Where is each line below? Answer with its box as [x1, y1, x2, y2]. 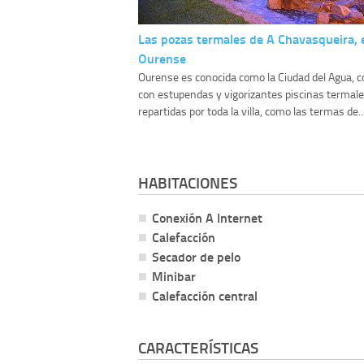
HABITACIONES [138, 171, 237, 194]
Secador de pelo [152, 247, 240, 266]
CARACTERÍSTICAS [138, 336, 258, 358]
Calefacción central [152, 286, 258, 305]
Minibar [152, 266, 196, 286]
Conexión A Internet [152, 208, 262, 227]
